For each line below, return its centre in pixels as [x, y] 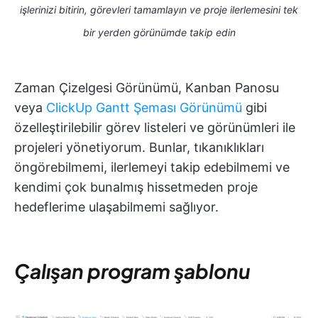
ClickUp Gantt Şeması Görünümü [144, 108]
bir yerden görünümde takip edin [159, 33]
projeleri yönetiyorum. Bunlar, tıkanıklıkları [139, 148]
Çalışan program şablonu [132, 271]
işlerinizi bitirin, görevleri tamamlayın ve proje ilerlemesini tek [159, 10]
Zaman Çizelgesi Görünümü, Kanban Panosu [147, 88]
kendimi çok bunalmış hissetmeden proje [136, 187]
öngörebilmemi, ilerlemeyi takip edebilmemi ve [152, 168]
